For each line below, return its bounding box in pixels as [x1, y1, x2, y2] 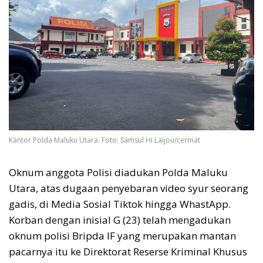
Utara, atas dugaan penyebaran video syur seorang [9, 181, 248, 195]
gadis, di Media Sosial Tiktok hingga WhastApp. [9, 197, 231, 211]
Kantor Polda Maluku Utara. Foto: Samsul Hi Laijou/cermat [9, 135, 200, 146]
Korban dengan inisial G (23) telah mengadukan [9, 213, 231, 227]
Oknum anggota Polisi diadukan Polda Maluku [9, 166, 228, 180]
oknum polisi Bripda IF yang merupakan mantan [9, 229, 236, 243]
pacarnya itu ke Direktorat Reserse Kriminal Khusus [9, 245, 247, 259]
